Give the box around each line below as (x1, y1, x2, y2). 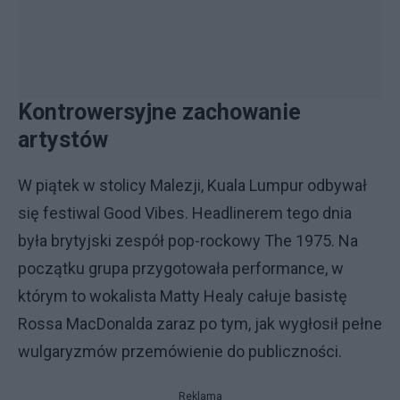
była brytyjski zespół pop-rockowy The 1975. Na (18, 231, 358, 250)
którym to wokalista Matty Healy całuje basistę (18, 287, 347, 305)
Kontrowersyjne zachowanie (18, 99, 301, 125)
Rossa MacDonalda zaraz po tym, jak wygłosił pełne (18, 314, 382, 333)
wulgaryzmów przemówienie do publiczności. (18, 342, 346, 361)
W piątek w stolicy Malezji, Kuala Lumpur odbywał (18, 176, 367, 195)
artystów (18, 127, 113, 153)
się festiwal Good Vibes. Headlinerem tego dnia (18, 204, 352, 222)
